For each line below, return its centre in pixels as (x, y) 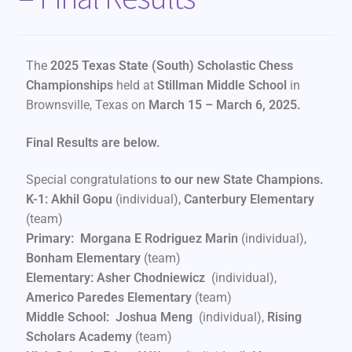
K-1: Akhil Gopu (69, 200)
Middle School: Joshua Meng (109, 317)
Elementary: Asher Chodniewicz (115, 278)
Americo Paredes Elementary (108, 298)
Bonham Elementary (83, 258)
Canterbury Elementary (249, 200)
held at (135, 86)
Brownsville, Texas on (87, 105)
